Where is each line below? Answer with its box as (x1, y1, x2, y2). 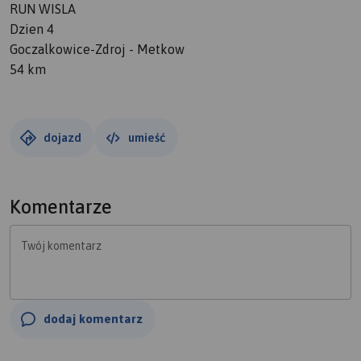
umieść (128, 131, 165, 144)
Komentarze (10, 196, 112, 218)
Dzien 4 (10, 22, 54, 36)
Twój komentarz (21, 239, 102, 252)
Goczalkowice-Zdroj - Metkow (10, 42, 185, 56)
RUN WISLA (10, 2, 76, 16)
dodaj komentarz (44, 312, 143, 326)
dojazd (44, 131, 81, 144)
